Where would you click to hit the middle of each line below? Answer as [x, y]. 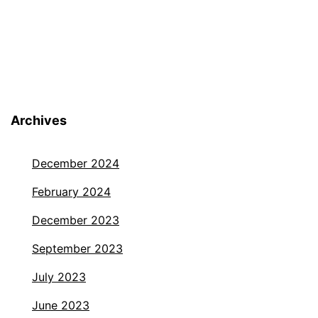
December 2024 [76, 164]
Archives [39, 121]
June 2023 [61, 306]
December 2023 [76, 220]
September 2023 [77, 249]
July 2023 [59, 277]
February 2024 [71, 192]
